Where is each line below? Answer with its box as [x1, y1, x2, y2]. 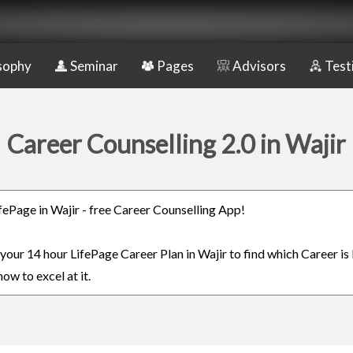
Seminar [70, 58, 118, 74]
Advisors [232, 58, 286, 74]
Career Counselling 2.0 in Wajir [7, 128, 346, 159]
